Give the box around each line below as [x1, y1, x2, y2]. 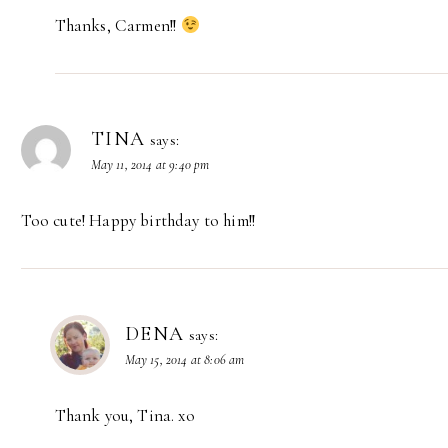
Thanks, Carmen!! [54, 15, 181, 37]
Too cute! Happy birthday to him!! [20, 209, 256, 231]
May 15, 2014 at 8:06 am [124, 350, 245, 368]
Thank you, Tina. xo [54, 404, 195, 426]
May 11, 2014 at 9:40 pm [90, 156, 210, 174]
